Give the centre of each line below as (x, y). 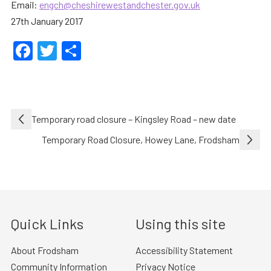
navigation (43, 136)
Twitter (87, 51)
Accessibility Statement (184, 250)
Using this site (181, 223)
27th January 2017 (47, 21)
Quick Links (47, 223)
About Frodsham (44, 250)
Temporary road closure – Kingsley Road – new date (133, 119)
